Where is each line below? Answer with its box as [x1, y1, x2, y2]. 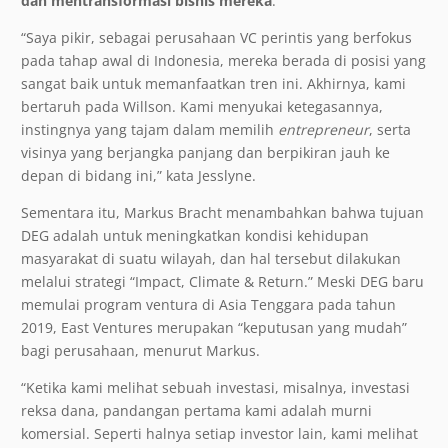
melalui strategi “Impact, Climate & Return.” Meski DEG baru [21, 272, 424, 292]
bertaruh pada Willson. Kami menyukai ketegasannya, [21, 97, 383, 117]
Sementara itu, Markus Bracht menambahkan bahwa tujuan [21, 203, 424, 223]
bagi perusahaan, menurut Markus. [21, 341, 260, 361]
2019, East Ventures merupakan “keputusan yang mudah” [21, 318, 407, 338]
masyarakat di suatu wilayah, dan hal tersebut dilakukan [21, 249, 401, 269]
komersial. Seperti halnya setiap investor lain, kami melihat [21, 424, 418, 444]
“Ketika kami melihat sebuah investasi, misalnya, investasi [21, 378, 410, 398]
